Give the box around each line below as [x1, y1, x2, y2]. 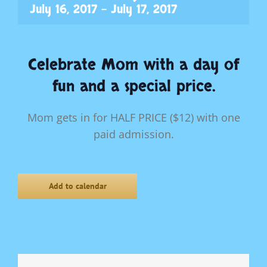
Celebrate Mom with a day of [28, 54, 239, 76]
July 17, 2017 [111, 1, 177, 18]
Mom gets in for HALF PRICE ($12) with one [27, 110, 240, 125]
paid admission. [93, 126, 174, 141]
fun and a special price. [52, 76, 215, 98]
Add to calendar [48, 180, 107, 191]
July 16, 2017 [30, 1, 97, 18]
